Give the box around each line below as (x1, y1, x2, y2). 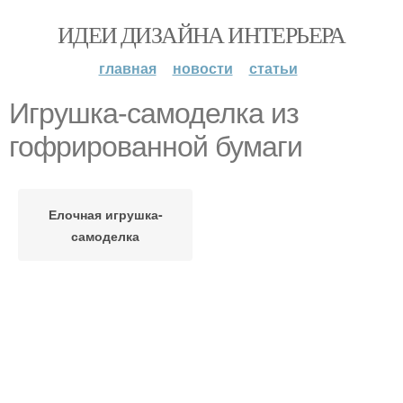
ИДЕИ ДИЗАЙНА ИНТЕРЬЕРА (58, 19, 345, 49)
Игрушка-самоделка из (9, 97, 299, 130)
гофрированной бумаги (9, 130, 302, 163)
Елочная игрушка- (48, 205, 163, 223)
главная (98, 58, 157, 78)
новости (172, 58, 233, 78)
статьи (248, 58, 298, 78)
